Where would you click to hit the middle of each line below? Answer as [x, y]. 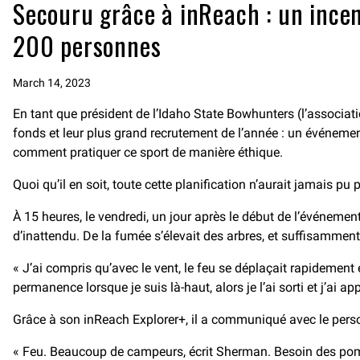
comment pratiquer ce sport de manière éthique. [148, 152]
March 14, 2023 [52, 83]
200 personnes [87, 45]
